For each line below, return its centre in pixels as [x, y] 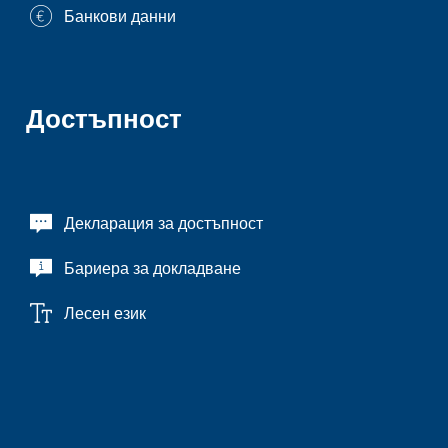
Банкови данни [120, 16]
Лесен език [105, 313]
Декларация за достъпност [163, 223]
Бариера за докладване [152, 268]
